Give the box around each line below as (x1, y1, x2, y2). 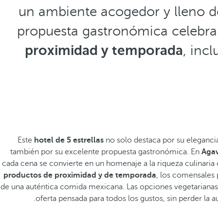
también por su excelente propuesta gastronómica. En (10, 147, 201, 156)
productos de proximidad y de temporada (3, 171, 156, 180)
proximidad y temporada (25, 43, 183, 58)
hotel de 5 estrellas (34, 136, 104, 145)
